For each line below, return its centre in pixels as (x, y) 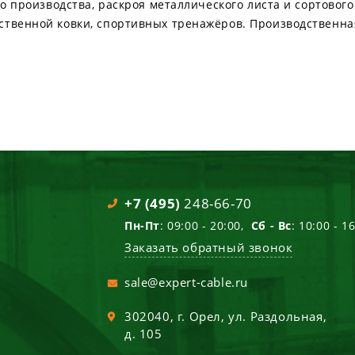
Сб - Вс (271, 225)
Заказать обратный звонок (209, 247)
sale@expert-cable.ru (187, 282)
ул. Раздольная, (278, 316)
